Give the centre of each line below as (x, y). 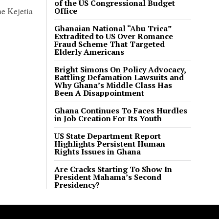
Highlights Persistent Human (110, 144)
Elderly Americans (89, 52)
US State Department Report (108, 136)
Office (66, 11)
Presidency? (77, 185)
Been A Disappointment (99, 93)
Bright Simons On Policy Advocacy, (120, 70)
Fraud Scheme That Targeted (109, 44)
